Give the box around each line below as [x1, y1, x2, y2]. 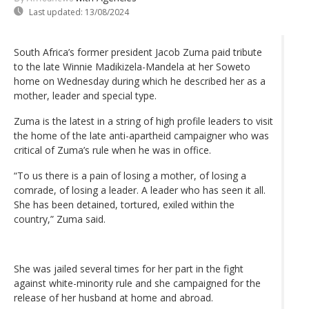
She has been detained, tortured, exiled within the [14, 197, 235, 211]
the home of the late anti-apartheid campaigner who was [14, 128, 269, 142]
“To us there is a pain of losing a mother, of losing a [14, 168, 246, 182]
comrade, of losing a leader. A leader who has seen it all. [14, 183, 266, 197]
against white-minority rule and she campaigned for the [14, 276, 261, 290]
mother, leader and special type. [14, 88, 157, 102]
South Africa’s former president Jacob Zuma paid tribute [14, 45, 262, 59]
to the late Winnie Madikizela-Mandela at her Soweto [14, 59, 250, 73]
